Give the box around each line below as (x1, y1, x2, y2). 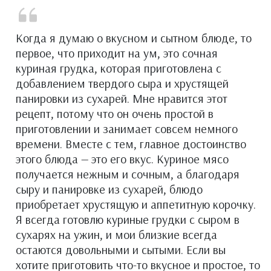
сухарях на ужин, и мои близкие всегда (16, 226, 217, 242)
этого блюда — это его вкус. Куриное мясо (16, 151, 229, 166)
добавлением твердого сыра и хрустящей (16, 75, 229, 91)
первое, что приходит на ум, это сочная (16, 45, 218, 60)
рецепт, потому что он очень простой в (16, 105, 214, 121)
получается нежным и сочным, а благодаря (16, 166, 240, 181)
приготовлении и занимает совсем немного (16, 120, 238, 136)
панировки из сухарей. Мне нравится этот (16, 90, 227, 106)
